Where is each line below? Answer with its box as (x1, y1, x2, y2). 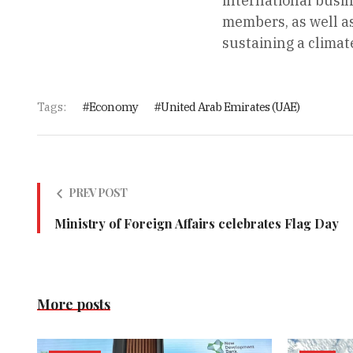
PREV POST (68, 185, 128, 201)
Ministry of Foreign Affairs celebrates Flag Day (54, 215, 339, 232)
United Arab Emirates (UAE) (161, 99, 300, 115)
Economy (88, 99, 139, 115)
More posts (36, 295, 110, 314)
